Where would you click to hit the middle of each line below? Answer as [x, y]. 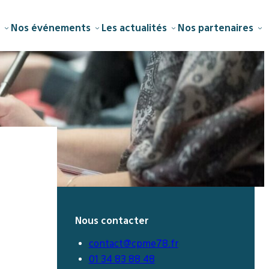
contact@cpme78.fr [133, 243]
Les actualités [134, 28]
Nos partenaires [216, 28]
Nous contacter [112, 220]
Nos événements [51, 28]
